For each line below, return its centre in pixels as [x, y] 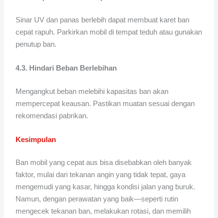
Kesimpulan [36, 139]
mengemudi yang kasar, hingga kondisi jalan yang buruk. [106, 187]
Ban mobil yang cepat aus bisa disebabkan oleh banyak [104, 163]
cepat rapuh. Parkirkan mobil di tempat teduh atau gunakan [109, 32]
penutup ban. [36, 44]
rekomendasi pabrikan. [52, 115]
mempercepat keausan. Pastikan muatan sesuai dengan [105, 103]
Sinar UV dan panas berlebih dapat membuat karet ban [103, 20]
